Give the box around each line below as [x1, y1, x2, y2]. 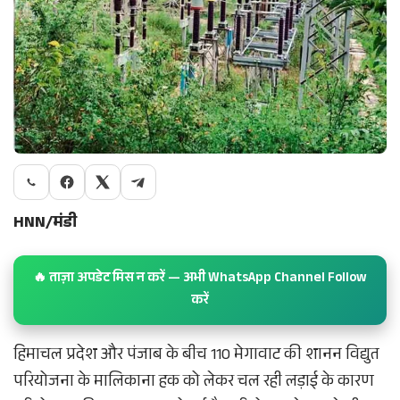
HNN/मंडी [13, 211, 77, 238]
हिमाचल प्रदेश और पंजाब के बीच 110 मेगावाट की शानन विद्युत [13, 343, 379, 371]
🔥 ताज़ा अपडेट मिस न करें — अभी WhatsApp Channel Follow [33, 268, 367, 291]
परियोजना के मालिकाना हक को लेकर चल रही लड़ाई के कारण [13, 370, 374, 397]
